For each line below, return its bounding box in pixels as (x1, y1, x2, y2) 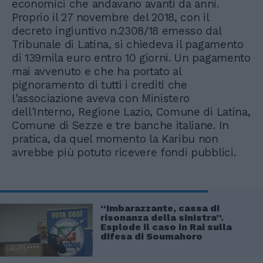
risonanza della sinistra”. (100, 212, 224, 224)
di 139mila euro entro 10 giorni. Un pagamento (12, 51, 251, 65)
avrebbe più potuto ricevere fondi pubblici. (12, 146, 236, 160)
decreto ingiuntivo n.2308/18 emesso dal (12, 24, 221, 38)
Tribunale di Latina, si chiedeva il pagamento (12, 38, 244, 52)
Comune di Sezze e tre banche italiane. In (12, 119, 229, 133)
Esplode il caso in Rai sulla (100, 221, 232, 233)
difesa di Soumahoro (100, 231, 203, 242)
